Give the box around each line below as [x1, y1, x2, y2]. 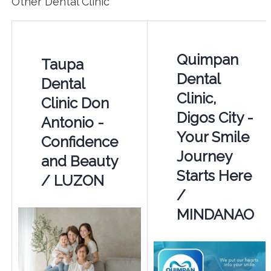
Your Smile [176, 128, 249, 146]
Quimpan [176, 51, 238, 69]
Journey [176, 148, 232, 166]
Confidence [41, 133, 118, 151]
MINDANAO [176, 206, 254, 224]
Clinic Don [41, 94, 109, 113]
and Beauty [41, 152, 117, 171]
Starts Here [176, 167, 252, 185]
